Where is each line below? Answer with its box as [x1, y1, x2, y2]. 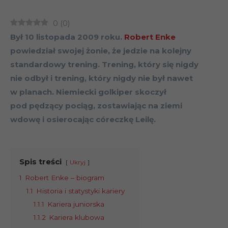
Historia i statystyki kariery [36, 187, 125, 195]
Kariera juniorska [47, 200, 104, 209]
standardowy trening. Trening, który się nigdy [10, 60, 198, 70]
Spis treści [19, 157, 62, 167]
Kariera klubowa [49, 213, 104, 222]
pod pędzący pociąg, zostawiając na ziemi [10, 101, 182, 111]
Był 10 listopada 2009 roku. [10, 32, 124, 42]
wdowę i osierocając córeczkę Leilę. [10, 115, 156, 125]
